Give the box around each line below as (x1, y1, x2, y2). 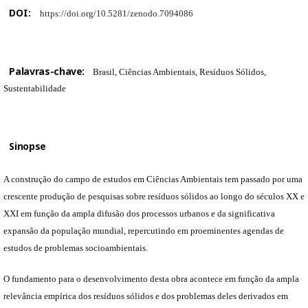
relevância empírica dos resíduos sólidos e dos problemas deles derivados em (3, 290, 288, 301)
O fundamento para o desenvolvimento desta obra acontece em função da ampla (3, 273, 299, 284)
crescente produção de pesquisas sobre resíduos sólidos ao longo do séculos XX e (3, 190, 305, 201)
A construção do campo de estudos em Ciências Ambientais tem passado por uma (3, 173, 302, 184)
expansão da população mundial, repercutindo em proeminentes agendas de (3, 225, 284, 236)
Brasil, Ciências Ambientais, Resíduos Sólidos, (93, 66, 267, 77)
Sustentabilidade (3, 82, 66, 93)
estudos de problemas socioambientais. (3, 242, 148, 253)
